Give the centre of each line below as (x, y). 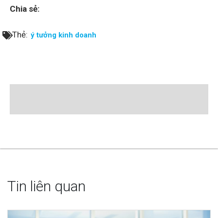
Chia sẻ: (25, 9)
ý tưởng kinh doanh (64, 35)
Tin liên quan (46, 186)
